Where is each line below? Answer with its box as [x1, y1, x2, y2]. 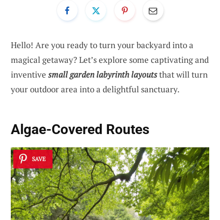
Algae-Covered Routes [11, 121, 149, 138]
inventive [11, 68, 48, 80]
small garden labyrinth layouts [48, 68, 157, 80]
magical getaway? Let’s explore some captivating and [11, 54, 209, 65]
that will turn [157, 68, 208, 80]
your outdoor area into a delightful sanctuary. [11, 83, 180, 95]
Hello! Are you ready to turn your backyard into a [11, 39, 193, 51]
